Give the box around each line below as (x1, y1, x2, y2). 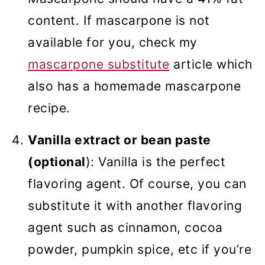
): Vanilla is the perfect (85, 154, 225, 170)
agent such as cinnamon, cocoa (28, 220, 223, 235)
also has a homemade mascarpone (28, 79, 241, 94)
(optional (28, 154, 86, 170)
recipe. (28, 101, 70, 116)
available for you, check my (28, 35, 198, 50)
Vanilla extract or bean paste (28, 132, 211, 148)
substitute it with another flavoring (28, 198, 242, 214)
